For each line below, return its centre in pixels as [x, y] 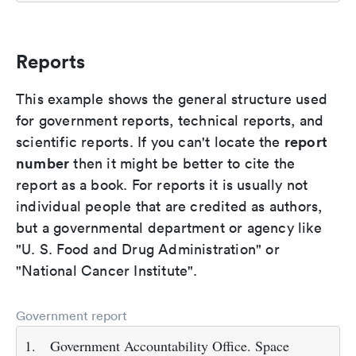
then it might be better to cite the [182, 164]
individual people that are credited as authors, [169, 207]
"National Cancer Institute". [107, 271]
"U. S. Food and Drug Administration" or [148, 250]
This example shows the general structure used [172, 99]
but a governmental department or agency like [169, 228]
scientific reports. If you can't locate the [150, 142]
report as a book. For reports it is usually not [162, 185]
